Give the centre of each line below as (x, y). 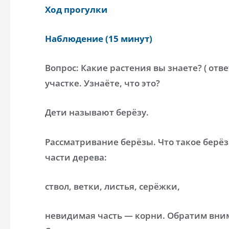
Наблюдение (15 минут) (99, 39)
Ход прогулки (76, 9)
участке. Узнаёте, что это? (102, 83)
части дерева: (76, 157)
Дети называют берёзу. (97, 112)
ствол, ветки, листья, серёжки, (112, 186)
